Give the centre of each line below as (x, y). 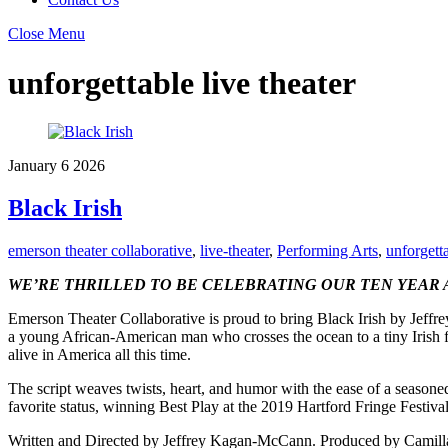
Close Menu (46, 34)
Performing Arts (327, 250)
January (32, 166)
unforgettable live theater (182, 82)
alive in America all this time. (99, 354)
